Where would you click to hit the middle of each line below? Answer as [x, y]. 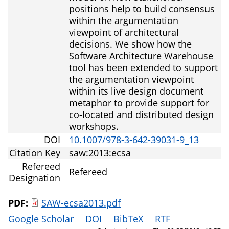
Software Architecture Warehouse [141, 56]
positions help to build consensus [142, 9]
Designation [35, 178]
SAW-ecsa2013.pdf [81, 203]
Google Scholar [41, 219]
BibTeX [128, 219]
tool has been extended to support [143, 68]
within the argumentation [124, 21]
